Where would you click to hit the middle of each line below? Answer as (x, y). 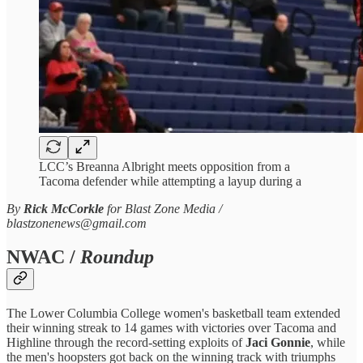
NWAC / (43, 257)
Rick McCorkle (64, 208)
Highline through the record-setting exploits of (126, 343)
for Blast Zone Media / (163, 208)
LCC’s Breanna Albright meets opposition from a (164, 166)
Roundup (117, 257)
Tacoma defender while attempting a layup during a (170, 181)
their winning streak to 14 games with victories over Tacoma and (171, 328)
